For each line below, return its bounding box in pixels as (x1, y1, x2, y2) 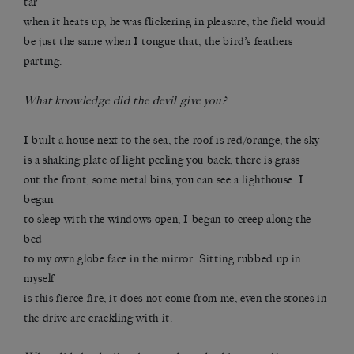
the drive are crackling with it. (24, 311, 173, 326)
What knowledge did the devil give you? (24, 94, 228, 108)
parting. (24, 55, 63, 69)
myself (24, 272, 55, 286)
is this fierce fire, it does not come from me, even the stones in (24, 292, 327, 306)
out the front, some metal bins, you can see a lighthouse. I (24, 173, 304, 187)
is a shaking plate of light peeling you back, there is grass (24, 153, 300, 168)
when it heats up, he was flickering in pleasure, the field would (24, 15, 326, 29)
